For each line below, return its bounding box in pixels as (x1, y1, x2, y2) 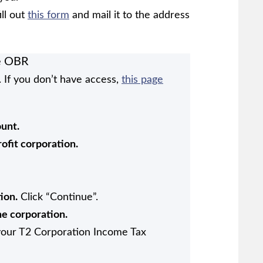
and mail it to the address (69, 9, 190, 21)
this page (122, 74, 163, 85)
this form (28, 9, 69, 21)
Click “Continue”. (18, 191, 98, 203)
